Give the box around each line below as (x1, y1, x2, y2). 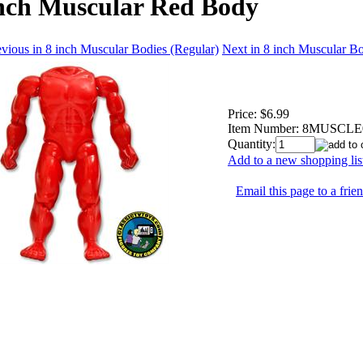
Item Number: (228, 121, 299, 135)
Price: (228, 106, 257, 121)
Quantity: (228, 136, 275, 151)
